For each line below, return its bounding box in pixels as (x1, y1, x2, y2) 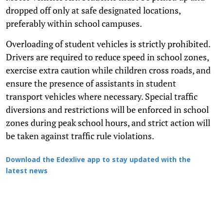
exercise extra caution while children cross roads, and (6, 64, 211, 76)
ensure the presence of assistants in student (6, 77, 176, 89)
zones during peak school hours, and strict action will (6, 116, 210, 128)
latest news (6, 167, 48, 176)
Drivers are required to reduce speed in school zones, (6, 51, 209, 63)
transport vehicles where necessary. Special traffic (6, 90, 198, 102)
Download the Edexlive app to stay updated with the (6, 156, 191, 164)
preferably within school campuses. (6, 17, 142, 29)
